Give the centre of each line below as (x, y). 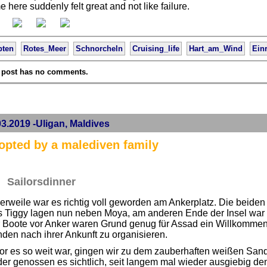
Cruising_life (156, 49)
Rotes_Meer (44, 49)
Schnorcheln (99, 49)
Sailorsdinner (41, 182)
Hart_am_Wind (215, 49)
